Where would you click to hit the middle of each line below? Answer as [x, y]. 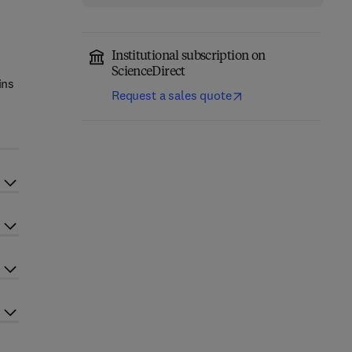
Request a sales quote [171, 95]
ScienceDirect [148, 72]
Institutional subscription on [188, 57]
